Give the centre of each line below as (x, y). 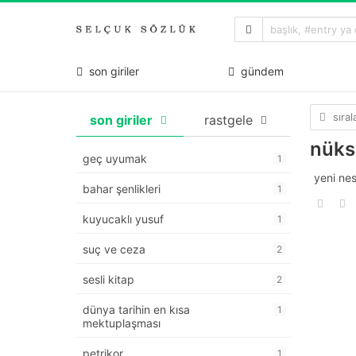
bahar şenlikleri (122, 189)
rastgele (228, 120)
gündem (259, 71)
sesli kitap (108, 280)
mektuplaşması (122, 323)
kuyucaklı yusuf (123, 219)
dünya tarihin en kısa (136, 310)
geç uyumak (115, 159)
